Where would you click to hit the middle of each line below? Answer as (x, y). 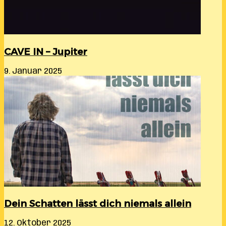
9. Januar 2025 (33, 71)
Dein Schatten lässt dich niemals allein (98, 204)
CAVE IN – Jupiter (46, 51)
